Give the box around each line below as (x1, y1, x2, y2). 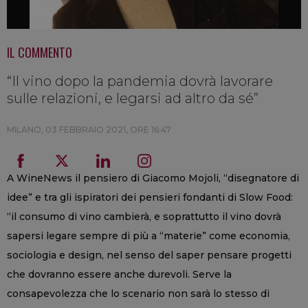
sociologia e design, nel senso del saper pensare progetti (7, 248, 291, 261)
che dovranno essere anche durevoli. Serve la (7, 267, 232, 280)
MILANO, (7, 124, 45, 135)
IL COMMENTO (7, 43, 72, 61)
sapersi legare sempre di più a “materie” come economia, (7, 229, 290, 242)
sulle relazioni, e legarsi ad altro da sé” (7, 89, 258, 107)
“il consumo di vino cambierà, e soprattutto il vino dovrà (7, 210, 281, 223)
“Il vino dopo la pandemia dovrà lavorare (7, 72, 273, 89)
